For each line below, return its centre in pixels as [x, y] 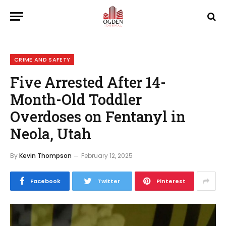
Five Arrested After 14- [88, 82]
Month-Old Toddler [76, 99]
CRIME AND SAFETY [42, 60]
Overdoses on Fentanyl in [98, 117]
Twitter [109, 181]
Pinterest [171, 181]
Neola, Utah [51, 134]
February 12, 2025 [107, 156]
